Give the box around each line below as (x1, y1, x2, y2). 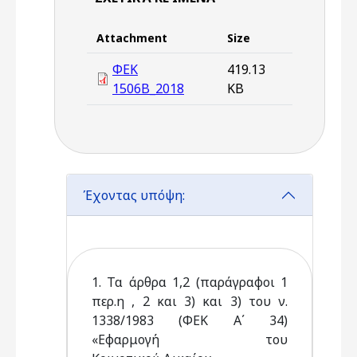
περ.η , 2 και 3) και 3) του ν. (92, 292, 288, 310)
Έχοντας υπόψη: (83, 186, 185, 204)
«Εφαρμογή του (92, 331, 288, 348)
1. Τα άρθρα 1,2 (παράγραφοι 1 (92, 273, 288, 291)
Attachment (96, 30, 167, 45)
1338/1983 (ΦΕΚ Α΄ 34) (92, 312, 288, 329)
